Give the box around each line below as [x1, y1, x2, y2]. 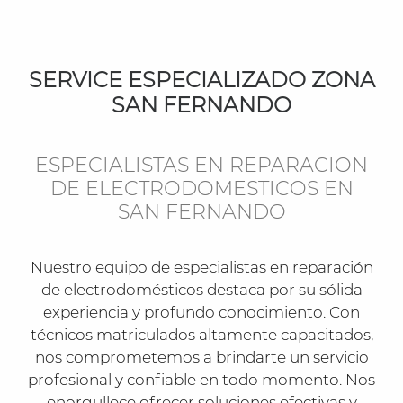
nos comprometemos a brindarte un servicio [34, 347, 369, 366]
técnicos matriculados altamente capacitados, [30, 325, 373, 344]
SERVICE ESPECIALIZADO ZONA [28, 66, 375, 93]
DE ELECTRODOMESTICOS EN [49, 176, 354, 201]
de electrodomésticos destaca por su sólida [40, 280, 363, 299]
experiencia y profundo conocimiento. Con [43, 302, 360, 321]
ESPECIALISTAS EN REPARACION [35, 153, 368, 178]
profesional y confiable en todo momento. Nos [28, 370, 375, 389]
